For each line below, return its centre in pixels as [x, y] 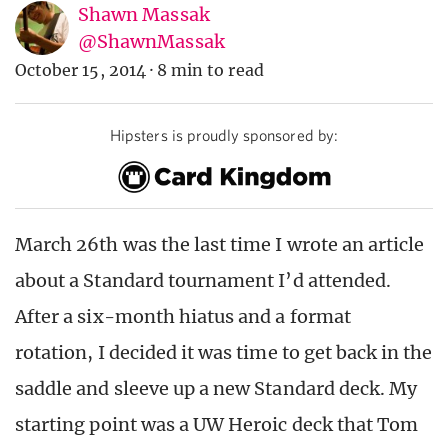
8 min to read [210, 70]
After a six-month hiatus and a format [183, 316]
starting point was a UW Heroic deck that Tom [217, 424]
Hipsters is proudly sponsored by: [224, 135]
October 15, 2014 [80, 70]
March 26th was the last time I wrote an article [220, 244]
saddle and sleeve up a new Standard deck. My [216, 388]
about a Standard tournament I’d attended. [203, 280]
